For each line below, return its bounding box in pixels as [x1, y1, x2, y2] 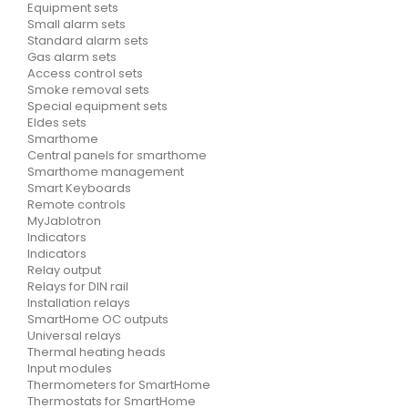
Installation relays [27, 294, 130, 311]
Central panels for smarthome [27, 147, 207, 164]
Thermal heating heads [27, 343, 166, 361]
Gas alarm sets [27, 48, 117, 66]
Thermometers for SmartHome [27, 376, 210, 393]
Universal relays [27, 327, 121, 344]
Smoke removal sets [27, 81, 149, 98]
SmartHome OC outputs [27, 311, 168, 328]
